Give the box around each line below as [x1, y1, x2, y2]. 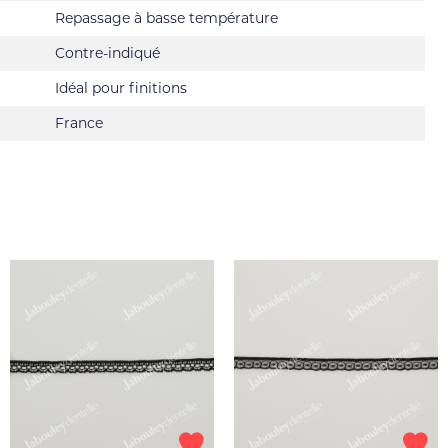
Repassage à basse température [55, 9, 278, 27]
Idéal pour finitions [55, 79, 187, 97]
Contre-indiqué [55, 44, 160, 62]
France [55, 114, 103, 132]
